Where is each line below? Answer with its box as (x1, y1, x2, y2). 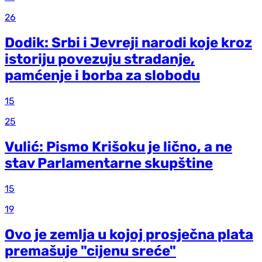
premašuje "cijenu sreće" (5, 242, 176, 259)
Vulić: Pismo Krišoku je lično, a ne (5, 139, 232, 156)
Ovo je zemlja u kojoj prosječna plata (5, 226, 253, 243)
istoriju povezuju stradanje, (5, 51, 195, 68)
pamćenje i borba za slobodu (5, 67, 200, 84)
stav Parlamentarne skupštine (5, 155, 213, 172)
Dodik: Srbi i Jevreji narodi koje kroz (5, 35, 252, 51)
